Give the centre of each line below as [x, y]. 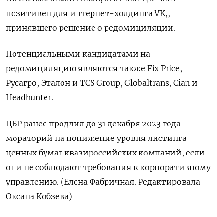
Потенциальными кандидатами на [78, 54]
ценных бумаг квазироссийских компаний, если [105, 153]
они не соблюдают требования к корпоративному [108, 167]
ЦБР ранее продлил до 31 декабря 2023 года [93, 124]
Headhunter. [30, 98]
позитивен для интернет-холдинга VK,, [88, 13]
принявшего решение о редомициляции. [91, 28]
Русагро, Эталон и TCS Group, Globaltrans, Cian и [102, 83]
